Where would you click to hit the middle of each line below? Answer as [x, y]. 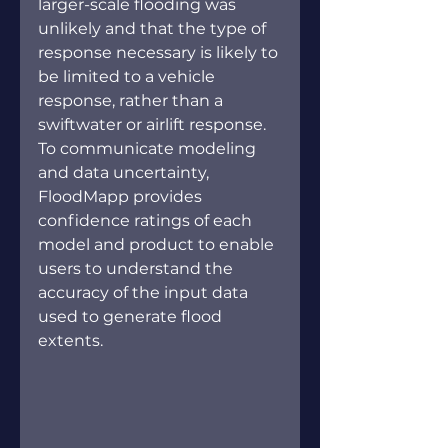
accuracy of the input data [145, 293]
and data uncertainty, [125, 173]
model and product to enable [158, 245]
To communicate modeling [149, 149]
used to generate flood [132, 317]
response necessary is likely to [160, 53]
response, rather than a [132, 101]
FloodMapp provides [122, 197]
